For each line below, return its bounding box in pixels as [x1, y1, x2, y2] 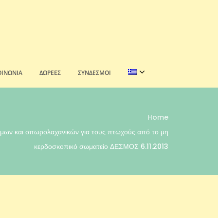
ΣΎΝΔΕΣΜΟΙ [77, 69, 111, 77]
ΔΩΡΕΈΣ [39, 69, 61, 77]
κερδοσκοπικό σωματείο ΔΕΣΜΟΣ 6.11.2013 [34, 142, 168, 151]
